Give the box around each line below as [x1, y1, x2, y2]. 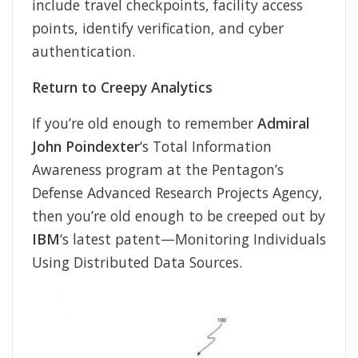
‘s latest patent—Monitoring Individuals [60, 229, 326, 249]
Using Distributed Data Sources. [32, 253, 242, 272]
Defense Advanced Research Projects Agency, [32, 183, 323, 203]
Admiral [257, 113, 310, 133]
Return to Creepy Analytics [32, 78, 213, 97]
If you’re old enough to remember [32, 113, 257, 133]
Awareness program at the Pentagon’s [32, 160, 284, 180]
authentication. [32, 42, 135, 62]
